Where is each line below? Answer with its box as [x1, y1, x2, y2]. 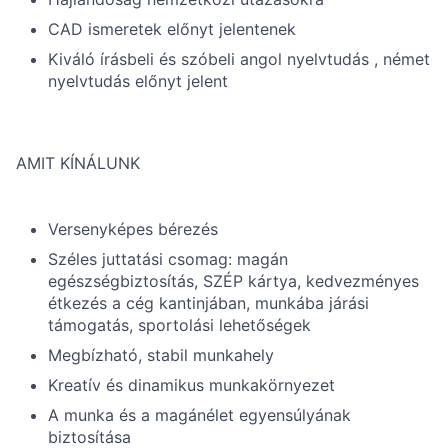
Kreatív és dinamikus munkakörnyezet [48, 375, 335, 395]
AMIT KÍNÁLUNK [16, 153, 140, 173]
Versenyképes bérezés [48, 219, 218, 239]
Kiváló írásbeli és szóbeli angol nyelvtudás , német [48, 49, 430, 69]
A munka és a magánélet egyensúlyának [48, 405, 351, 425]
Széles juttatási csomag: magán [48, 249, 288, 269]
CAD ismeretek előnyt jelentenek [48, 19, 296, 39]
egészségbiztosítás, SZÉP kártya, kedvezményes [48, 271, 419, 291]
